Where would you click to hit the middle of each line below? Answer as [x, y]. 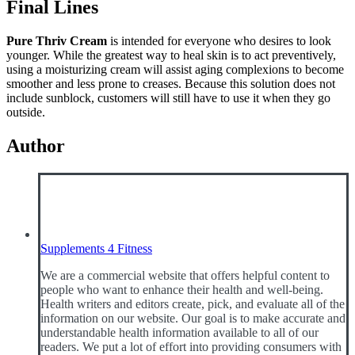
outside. [26, 113]
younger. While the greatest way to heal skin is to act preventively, [171, 55]
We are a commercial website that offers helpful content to [185, 276]
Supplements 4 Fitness [96, 249]
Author [36, 146]
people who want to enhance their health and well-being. [182, 290]
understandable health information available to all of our [179, 333]
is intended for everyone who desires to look [219, 41]
